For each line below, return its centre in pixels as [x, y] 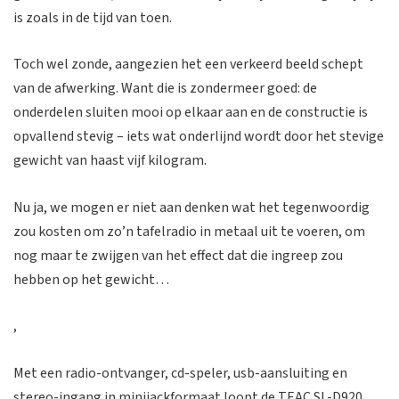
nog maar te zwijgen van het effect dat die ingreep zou [178, 255]
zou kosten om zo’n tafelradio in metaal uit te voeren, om [189, 231]
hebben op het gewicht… [91, 279]
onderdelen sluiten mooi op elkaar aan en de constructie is [191, 113]
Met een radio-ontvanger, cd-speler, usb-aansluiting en [180, 373]
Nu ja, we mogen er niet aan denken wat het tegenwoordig [191, 207]
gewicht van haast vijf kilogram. [110, 161]
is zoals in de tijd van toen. [93, 17]
